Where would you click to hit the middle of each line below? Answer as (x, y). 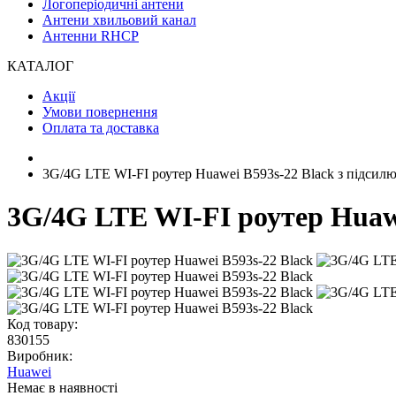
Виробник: (40, 355)
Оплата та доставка (101, 128)
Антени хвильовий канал (119, 20)
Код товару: (42, 324)
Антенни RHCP (91, 36)
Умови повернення (100, 112)
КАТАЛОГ (40, 66)
